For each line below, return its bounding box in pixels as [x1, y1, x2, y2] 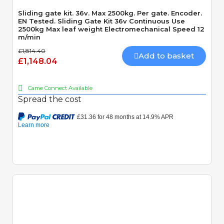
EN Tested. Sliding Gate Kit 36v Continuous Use [18, 17, 57, 25]
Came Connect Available [28, 84, 92, 92]
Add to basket [138, 51, 194, 60]
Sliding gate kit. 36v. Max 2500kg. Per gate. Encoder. [18, 9, 202, 17]
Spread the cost [18, 94, 81, 104]
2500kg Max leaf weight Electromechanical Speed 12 [18, 25, 204, 33]
